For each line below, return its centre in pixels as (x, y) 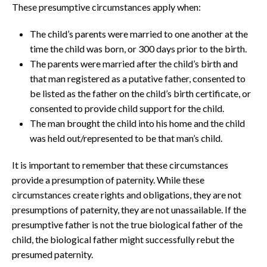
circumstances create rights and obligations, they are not (127, 195)
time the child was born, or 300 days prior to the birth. (138, 49)
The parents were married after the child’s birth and (134, 63)
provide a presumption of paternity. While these (108, 180)
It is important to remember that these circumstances (120, 165)
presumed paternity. (52, 254)
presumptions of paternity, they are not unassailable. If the (129, 209)
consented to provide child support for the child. (127, 108)
